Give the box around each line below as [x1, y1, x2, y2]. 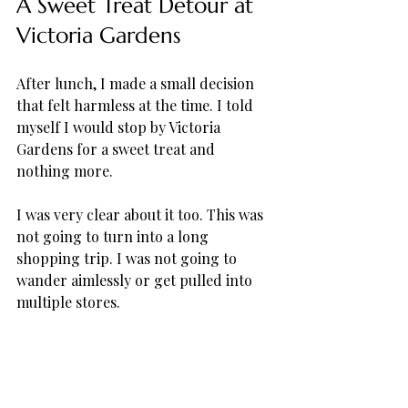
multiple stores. [16, 291, 124, 311]
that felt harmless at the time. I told [16, 95, 257, 115]
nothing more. [16, 160, 117, 180]
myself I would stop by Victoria [16, 117, 224, 137]
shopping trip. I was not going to [16, 248, 240, 268]
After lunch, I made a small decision [16, 73, 258, 93]
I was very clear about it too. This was [16, 204, 267, 224]
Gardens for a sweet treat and [16, 138, 219, 158]
